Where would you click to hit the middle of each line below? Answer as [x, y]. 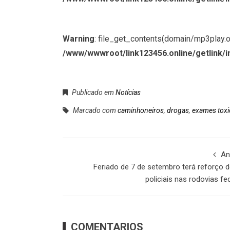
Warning [79, 39]
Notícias [128, 93]
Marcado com [94, 111]
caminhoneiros [141, 111]
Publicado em [93, 93]
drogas [178, 111]
